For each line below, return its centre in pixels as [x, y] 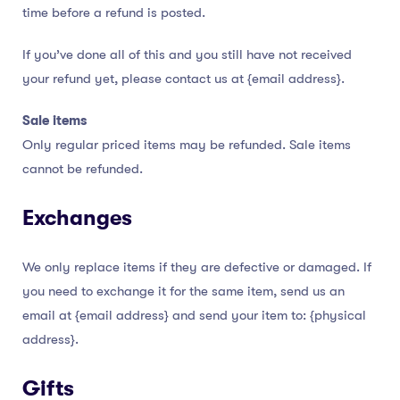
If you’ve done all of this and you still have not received [187, 55]
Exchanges [77, 218]
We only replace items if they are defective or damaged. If [197, 267]
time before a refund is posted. [114, 13]
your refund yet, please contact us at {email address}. [183, 79]
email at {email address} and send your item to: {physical [194, 316]
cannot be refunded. [83, 169]
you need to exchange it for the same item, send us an [183, 292]
